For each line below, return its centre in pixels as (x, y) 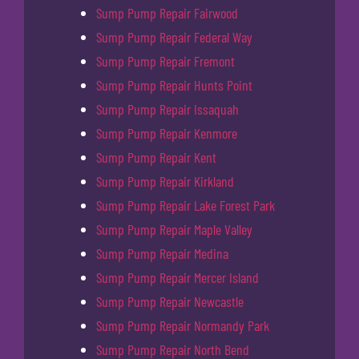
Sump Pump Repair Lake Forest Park (186, 205)
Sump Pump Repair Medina (162, 253)
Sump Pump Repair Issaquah (167, 109)
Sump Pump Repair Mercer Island (177, 277)
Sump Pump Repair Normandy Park (183, 325)
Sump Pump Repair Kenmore (167, 133)
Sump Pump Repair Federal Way (174, 36)
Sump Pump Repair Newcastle (170, 301)
